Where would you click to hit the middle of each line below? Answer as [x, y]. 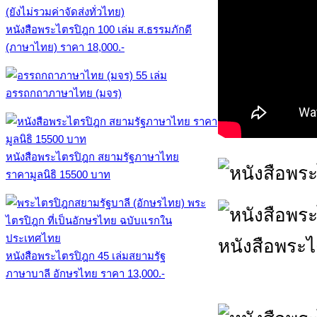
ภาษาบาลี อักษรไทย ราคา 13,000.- [85, 273]
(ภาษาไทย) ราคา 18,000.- [65, 47]
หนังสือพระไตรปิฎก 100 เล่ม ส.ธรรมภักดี [99, 29]
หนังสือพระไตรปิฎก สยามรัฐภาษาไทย [92, 157]
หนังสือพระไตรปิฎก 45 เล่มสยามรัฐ [86, 256]
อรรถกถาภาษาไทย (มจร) [64, 93]
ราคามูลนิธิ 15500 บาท [58, 174]
